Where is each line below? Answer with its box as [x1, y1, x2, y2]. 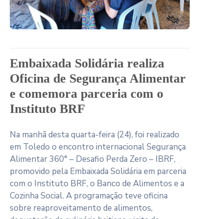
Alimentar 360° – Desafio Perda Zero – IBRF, [10, 153, 175, 165]
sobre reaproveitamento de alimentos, [10, 202, 153, 214]
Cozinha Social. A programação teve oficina [10, 190, 168, 201]
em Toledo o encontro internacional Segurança [10, 141, 186, 153]
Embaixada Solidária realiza [10, 56, 164, 70]
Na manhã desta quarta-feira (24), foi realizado [10, 129, 179, 140]
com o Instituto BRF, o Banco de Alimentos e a [10, 177, 184, 189]
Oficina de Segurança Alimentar [10, 71, 186, 86]
